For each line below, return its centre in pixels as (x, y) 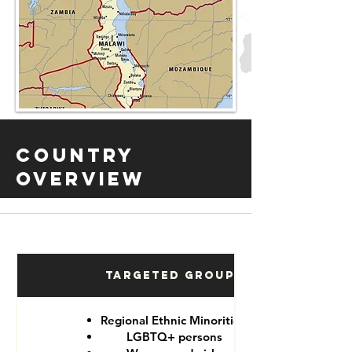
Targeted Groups (174, 275)
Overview (81, 178)
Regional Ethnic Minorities (174, 320)
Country (75, 155)
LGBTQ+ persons (174, 336)
